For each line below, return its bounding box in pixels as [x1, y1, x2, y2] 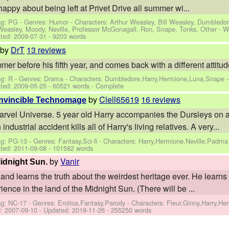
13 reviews [27, 43, 66, 56]
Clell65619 [99, 93, 140, 105]
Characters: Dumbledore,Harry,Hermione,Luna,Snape [70, 74, 225, 84]
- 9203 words [47, 31, 86, 41]
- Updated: [37, 204, 73, 215]
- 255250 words [105, 204, 152, 215]
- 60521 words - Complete [47, 81, 124, 91]
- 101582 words [47, 143, 94, 153]
